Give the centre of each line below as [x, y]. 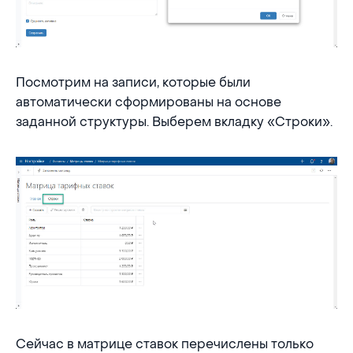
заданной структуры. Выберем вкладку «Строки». [174, 122]
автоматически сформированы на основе [149, 102]
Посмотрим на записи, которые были [133, 83]
